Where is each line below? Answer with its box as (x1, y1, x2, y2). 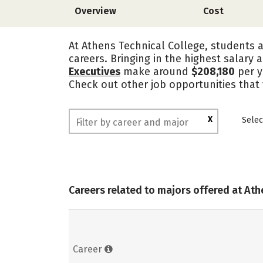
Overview (75, 5, 116, 16)
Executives (69, 65, 120, 78)
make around (120, 65, 191, 78)
